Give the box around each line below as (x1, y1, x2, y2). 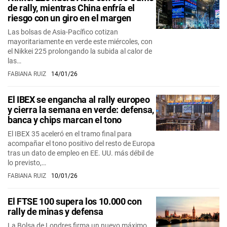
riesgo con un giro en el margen (8, 13, 132, 23)
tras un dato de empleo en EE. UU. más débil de (8, 149, 154, 157)
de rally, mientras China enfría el (8, 3, 135, 13)
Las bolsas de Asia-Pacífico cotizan (8, 28, 118, 36)
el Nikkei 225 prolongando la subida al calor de (8, 47, 152, 55)
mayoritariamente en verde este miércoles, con (8, 37, 153, 46)
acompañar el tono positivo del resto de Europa (8, 139, 155, 147)
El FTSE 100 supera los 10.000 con (8, 196, 142, 207)
